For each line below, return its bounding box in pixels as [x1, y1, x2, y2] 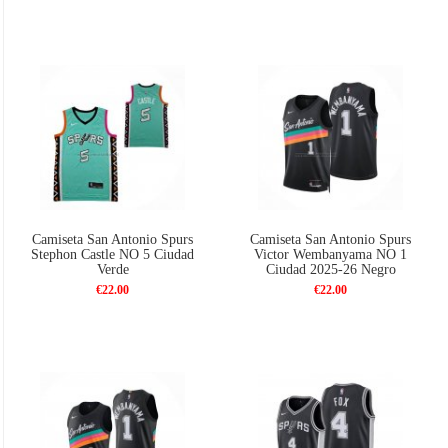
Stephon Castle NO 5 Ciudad [31, 247, 195, 263]
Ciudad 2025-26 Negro [265, 262, 396, 278]
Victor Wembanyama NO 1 [254, 247, 408, 263]
